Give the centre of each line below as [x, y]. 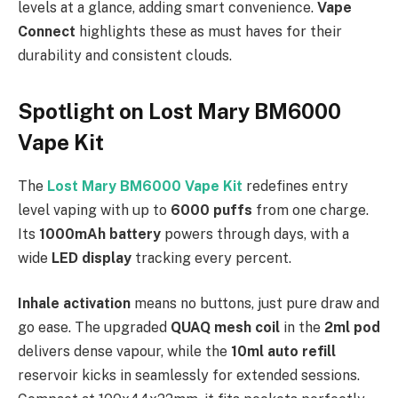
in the [304, 328]
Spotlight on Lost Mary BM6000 [179, 111]
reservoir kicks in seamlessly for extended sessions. [189, 376]
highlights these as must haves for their [209, 31]
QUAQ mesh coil [227, 328]
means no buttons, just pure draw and [257, 304]
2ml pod [352, 328]
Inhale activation [76, 304]
